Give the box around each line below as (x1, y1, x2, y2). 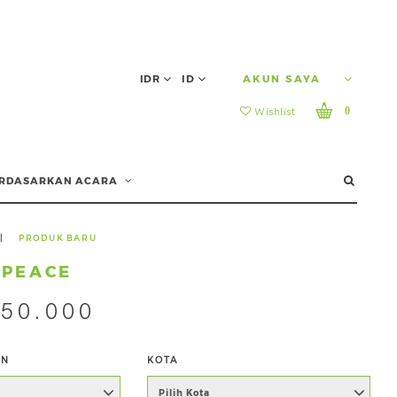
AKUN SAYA (243, 73, 326, 85)
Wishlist (251, 105, 295, 119)
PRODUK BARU (18, 232, 97, 243)
